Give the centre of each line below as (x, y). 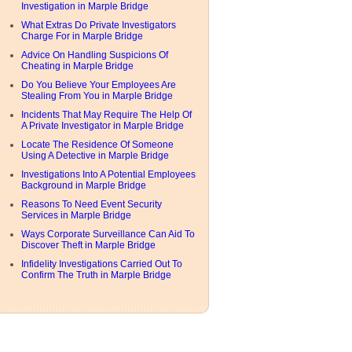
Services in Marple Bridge (76, 215)
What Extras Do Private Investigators (99, 25)
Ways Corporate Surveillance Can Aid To (108, 234)
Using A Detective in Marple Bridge (95, 156)
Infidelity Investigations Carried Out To (102, 264)
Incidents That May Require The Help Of (106, 115)
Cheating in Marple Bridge (77, 66)
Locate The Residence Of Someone (97, 145)
